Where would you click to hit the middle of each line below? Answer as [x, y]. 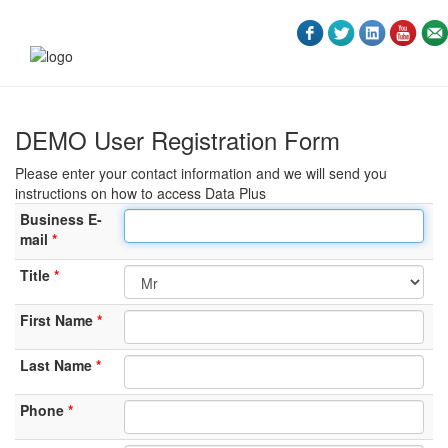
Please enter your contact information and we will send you [201, 173]
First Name [56, 320]
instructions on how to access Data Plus [140, 193]
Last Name [56, 365]
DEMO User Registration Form [177, 139]
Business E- [61, 219]
